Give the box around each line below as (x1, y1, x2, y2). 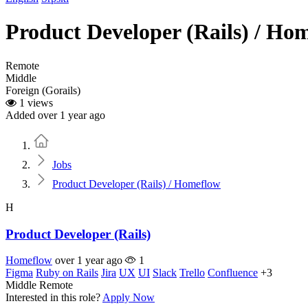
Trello (179, 267, 205, 279)
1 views (16, 96, 53, 109)
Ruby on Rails (36, 267, 98, 279)
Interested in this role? (5, 291, 100, 304)
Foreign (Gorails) (5, 84, 80, 96)
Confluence (208, 267, 258, 279)
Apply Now (102, 291, 155, 304)
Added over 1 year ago (5, 109, 105, 121)
